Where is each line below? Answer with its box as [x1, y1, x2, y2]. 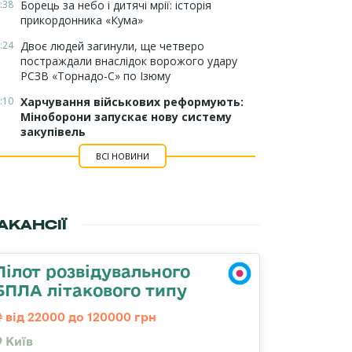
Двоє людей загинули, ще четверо [20, 38, 204, 53]
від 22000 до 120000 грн [2, 310, 156, 324]
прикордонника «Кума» [20, 13, 143, 27]
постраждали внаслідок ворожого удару [20, 53, 237, 68]
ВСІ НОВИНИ [95, 150, 149, 162]
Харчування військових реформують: [20, 94, 244, 109]
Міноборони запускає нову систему [20, 109, 232, 124]
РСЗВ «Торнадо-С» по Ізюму [20, 68, 170, 83]
